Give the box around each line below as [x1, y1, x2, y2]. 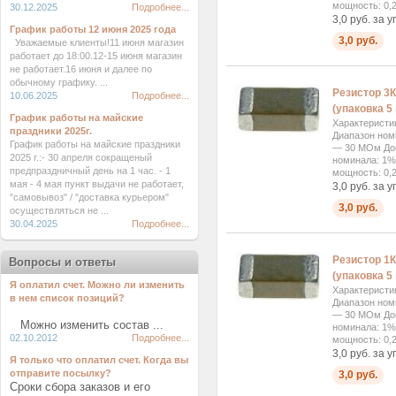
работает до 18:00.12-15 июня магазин [10, 50, 182, 61]
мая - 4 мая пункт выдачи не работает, [10, 179, 184, 189]
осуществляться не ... [10, 205, 109, 216]
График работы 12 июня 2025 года [10, 24, 176, 34]
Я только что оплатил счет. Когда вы [10, 354, 188, 365]
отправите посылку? [10, 368, 111, 378]
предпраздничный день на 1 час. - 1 [10, 165, 171, 176]
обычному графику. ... [10, 77, 108, 88]
